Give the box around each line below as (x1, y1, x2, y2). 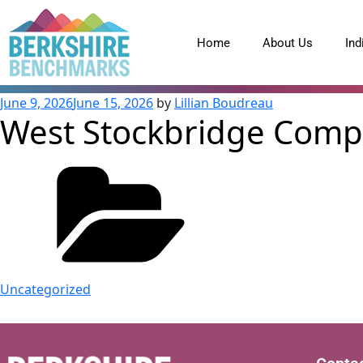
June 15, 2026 (73, 94, 153, 112)
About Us (263, 35, 314, 50)
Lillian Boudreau (174, 94, 273, 112)
